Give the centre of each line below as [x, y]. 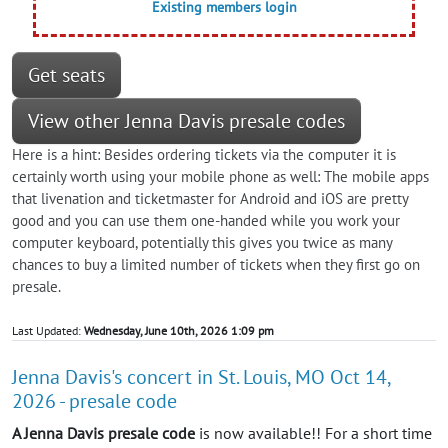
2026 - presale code [94, 401]
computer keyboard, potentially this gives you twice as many [202, 243]
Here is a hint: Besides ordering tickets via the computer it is [204, 155]
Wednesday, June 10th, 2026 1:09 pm [179, 331]
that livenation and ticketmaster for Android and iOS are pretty [210, 199]
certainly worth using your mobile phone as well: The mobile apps [220, 177]
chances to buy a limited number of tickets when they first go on [216, 265]
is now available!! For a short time [313, 433]
